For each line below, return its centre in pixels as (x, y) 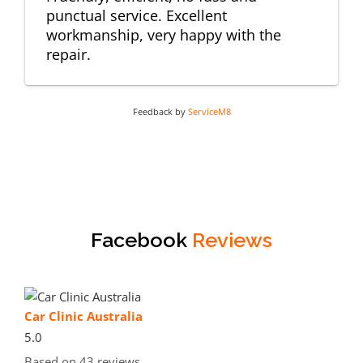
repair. (68, 54)
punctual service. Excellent (137, 15)
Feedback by (160, 111)
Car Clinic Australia (83, 316)
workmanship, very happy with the (164, 34)
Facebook (141, 239)
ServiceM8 (209, 111)
